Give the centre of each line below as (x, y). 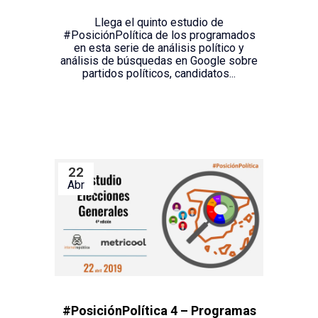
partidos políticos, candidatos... (159, 74)
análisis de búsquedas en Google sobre (159, 61)
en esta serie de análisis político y (159, 48)
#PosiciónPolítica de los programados (159, 35)
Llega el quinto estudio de (159, 23)
